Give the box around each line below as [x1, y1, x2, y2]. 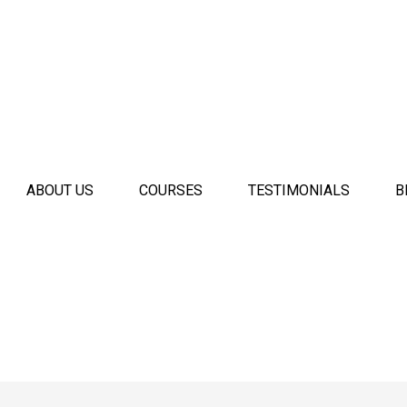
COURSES [139, 182, 203, 199]
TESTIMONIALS [248, 182, 351, 199]
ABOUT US [26, 182, 94, 199]
